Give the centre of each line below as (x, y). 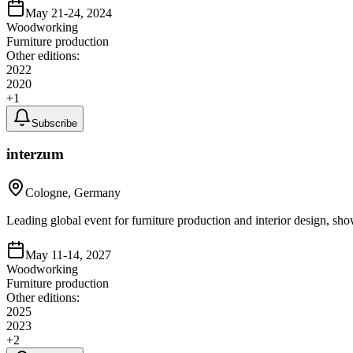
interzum (35, 154)
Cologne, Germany (73, 193)
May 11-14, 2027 (68, 255)
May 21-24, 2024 (69, 13)
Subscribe (54, 123)
